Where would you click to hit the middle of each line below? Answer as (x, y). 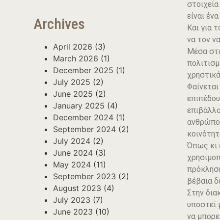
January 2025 (79, 106)
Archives (59, 24)
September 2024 (84, 129)
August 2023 (77, 188)
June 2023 (73, 212)
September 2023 (84, 176)
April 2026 (73, 47)
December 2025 (83, 70)
